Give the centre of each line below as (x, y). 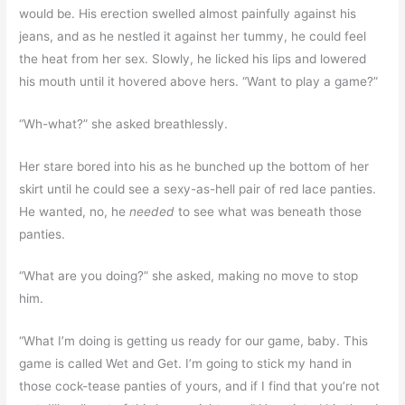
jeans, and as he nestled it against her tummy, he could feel (193, 36)
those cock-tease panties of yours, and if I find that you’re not (200, 386)
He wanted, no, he (73, 211)
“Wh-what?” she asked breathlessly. (124, 123)
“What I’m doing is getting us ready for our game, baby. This (194, 341)
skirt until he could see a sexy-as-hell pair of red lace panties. (198, 188)
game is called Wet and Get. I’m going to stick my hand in (186, 364)
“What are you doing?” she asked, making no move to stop (189, 276)
